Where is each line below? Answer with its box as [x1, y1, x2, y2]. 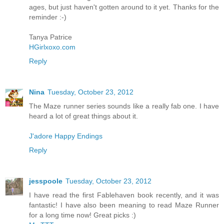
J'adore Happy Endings [29, 132, 102, 140]
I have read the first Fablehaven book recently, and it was [29, 191, 219, 199]
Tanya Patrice [29, 33, 72, 41]
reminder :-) [29, 13, 66, 21]
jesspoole [29, 177, 62, 185]
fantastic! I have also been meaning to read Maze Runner [29, 201, 219, 209]
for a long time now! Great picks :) [29, 211, 136, 219]
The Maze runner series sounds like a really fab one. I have [29, 102, 219, 110]
